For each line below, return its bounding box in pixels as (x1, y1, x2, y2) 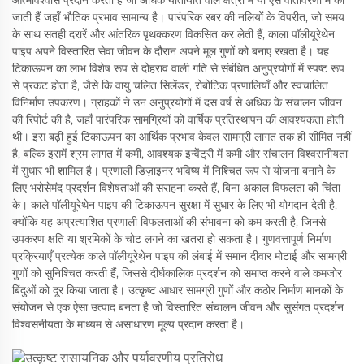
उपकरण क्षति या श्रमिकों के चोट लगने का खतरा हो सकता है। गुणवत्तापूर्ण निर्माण (12, 231, 331, 246)
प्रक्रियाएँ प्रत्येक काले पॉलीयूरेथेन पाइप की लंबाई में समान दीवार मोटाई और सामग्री (12, 248, 347, 263)
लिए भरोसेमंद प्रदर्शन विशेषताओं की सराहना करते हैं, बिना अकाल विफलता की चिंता (12, 180, 340, 195)
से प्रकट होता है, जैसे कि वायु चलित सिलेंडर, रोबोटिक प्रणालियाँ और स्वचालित (12, 77, 328, 93)
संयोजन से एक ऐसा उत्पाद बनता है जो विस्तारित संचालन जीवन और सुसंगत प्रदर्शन (12, 299, 344, 314)
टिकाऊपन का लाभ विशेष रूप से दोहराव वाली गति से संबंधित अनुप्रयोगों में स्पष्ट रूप (12, 60, 344, 76)
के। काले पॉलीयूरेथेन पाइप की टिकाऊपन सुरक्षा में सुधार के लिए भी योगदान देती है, (12, 197, 337, 212)
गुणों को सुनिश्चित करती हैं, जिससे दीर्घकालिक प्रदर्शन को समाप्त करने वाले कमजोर (12, 265, 342, 280)
